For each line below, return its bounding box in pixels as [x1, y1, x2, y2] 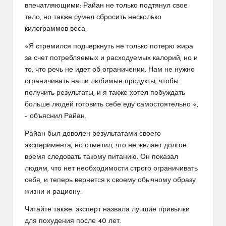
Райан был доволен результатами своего [25, 130, 161, 137]
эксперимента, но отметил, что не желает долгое [25, 142, 187, 149]
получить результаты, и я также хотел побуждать [25, 89, 185, 96]
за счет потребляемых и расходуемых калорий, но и [25, 54, 198, 62]
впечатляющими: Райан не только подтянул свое [25, 2, 188, 9]
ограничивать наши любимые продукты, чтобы [25, 78, 179, 85]
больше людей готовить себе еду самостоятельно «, [25, 101, 198, 108]
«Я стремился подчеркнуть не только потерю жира [25, 43, 193, 50]
